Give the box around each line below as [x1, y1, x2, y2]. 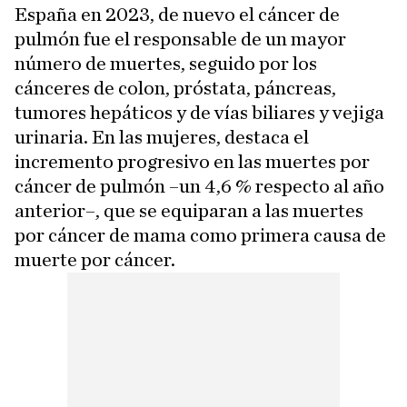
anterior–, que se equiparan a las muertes [15, 200, 363, 221]
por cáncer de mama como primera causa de [15, 224, 386, 245]
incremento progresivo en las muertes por [15, 151, 370, 172]
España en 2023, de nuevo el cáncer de [15, 4, 340, 25]
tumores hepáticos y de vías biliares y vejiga [15, 102, 384, 123]
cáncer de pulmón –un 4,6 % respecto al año [15, 175, 384, 196]
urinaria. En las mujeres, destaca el [15, 126, 309, 147]
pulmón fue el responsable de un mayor [15, 28, 346, 49]
